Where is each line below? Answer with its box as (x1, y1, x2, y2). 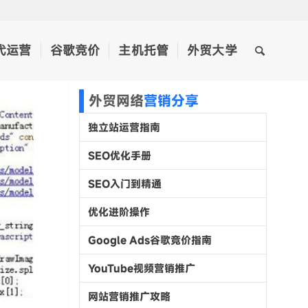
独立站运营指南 (88, 120, 161, 134)
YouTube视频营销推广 (88, 261, 196, 275)
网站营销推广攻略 (88, 289, 171, 303)
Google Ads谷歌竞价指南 (88, 232, 212, 247)
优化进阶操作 (88, 204, 151, 219)
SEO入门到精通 (88, 176, 162, 190)
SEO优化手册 (88, 148, 152, 162)
